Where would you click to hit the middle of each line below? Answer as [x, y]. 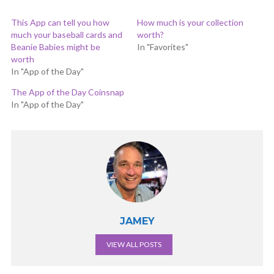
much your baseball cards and [67, 35]
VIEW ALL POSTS [134, 244]
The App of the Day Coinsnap [68, 92]
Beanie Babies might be [56, 47]
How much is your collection [190, 22]
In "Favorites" [163, 47]
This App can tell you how [60, 22]
